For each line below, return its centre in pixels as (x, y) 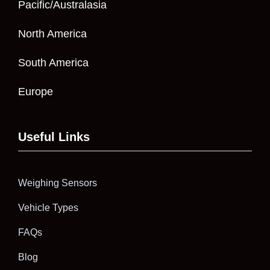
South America (53, 63)
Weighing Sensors (57, 183)
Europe (35, 92)
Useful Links (54, 137)
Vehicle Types (48, 208)
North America (52, 34)
